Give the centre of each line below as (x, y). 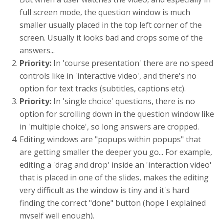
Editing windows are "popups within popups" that (110, 139)
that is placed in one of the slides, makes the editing (114, 177)
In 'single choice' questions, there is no (124, 101)
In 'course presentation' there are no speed (132, 63)
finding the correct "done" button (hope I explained (113, 203)
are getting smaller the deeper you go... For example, (116, 152)
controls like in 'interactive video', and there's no (108, 76)
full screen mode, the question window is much (105, 12)
